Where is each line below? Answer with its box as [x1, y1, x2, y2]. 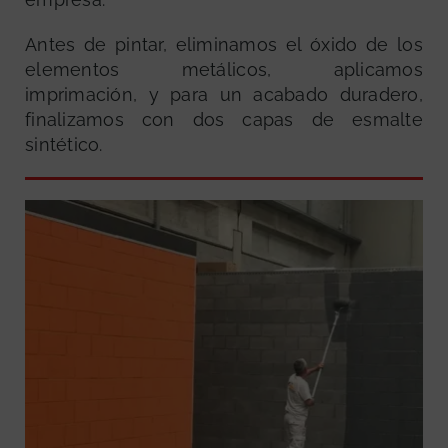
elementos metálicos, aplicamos [25, 58, 423, 80]
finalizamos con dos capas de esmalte [25, 108, 423, 130]
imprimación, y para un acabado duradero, [25, 83, 423, 105]
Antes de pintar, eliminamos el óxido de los [25, 33, 423, 55]
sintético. [25, 133, 103, 155]
